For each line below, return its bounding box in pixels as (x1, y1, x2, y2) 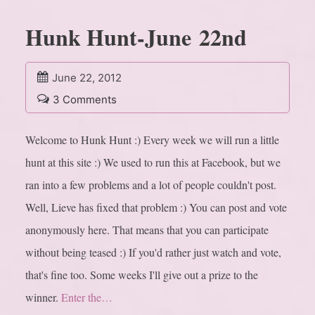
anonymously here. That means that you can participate (25, 222, 269, 238)
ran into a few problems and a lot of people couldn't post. (25, 177, 276, 193)
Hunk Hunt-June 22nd (25, 20, 247, 54)
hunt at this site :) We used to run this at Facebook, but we (25, 155, 281, 170)
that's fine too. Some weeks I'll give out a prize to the (25, 267, 258, 283)
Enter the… (61, 290, 112, 305)
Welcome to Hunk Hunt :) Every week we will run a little (25, 132, 279, 148)
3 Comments (53, 93, 117, 107)
